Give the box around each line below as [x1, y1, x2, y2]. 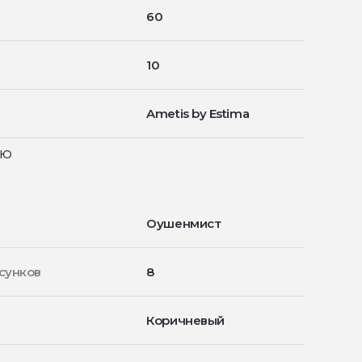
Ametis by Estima [146, 106, 250, 121]
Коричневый [146, 313, 225, 328]
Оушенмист [146, 216, 221, 231]
